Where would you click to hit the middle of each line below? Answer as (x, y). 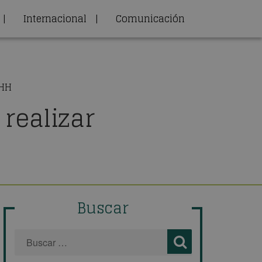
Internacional (55, 19)
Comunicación (150, 19)
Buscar (103, 208)
